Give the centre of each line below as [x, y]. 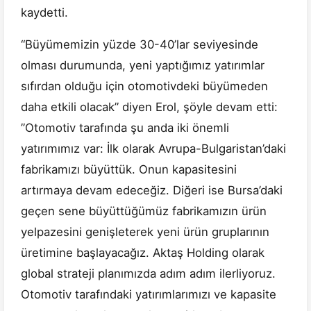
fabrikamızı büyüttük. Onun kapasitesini [129, 170]
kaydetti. [44, 13]
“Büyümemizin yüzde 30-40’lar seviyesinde [140, 45]
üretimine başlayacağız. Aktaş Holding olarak [143, 253]
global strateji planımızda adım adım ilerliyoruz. [148, 274]
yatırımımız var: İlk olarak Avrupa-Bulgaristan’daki [153, 149]
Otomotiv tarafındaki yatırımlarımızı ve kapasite [149, 295]
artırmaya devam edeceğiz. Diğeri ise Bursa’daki [152, 191]
